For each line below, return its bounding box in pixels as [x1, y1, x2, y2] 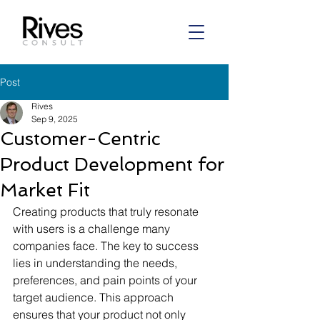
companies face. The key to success [13, 239, 201, 253]
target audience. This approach [13, 290, 176, 304]
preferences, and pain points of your [13, 273, 200, 287]
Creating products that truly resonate [13, 204, 201, 219]
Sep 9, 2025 [31, 114, 78, 124]
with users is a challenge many [13, 221, 173, 236]
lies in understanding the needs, [13, 256, 180, 270]
